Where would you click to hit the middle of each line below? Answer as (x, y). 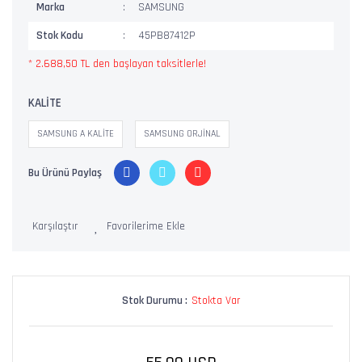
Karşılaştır (55, 226)
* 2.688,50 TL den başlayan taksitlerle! (117, 64)
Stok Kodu (60, 36)
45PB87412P (167, 36)
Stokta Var (216, 301)
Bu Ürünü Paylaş (65, 173)
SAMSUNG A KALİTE (76, 134)
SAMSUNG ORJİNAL (182, 134)
